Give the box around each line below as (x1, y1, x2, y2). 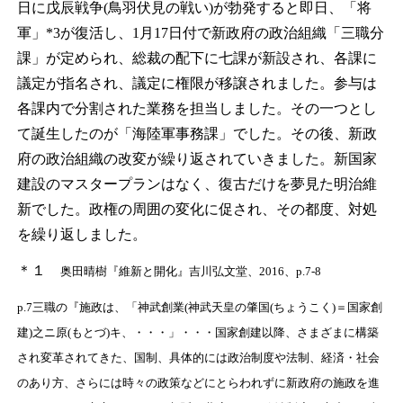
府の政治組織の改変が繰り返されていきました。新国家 (16, 151, 377, 167)
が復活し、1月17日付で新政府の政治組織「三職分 (59, 25, 384, 41)
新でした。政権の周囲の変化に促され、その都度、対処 (16, 201, 377, 218)
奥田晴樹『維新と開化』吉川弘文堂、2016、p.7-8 (59, 264, 321, 279)
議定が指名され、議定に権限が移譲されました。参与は (16, 76, 377, 92)
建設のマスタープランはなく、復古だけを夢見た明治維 (16, 176, 377, 193)
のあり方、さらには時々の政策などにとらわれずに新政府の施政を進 (16, 376, 380, 390)
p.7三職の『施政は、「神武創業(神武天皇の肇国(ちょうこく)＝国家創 (16, 300, 382, 315)
